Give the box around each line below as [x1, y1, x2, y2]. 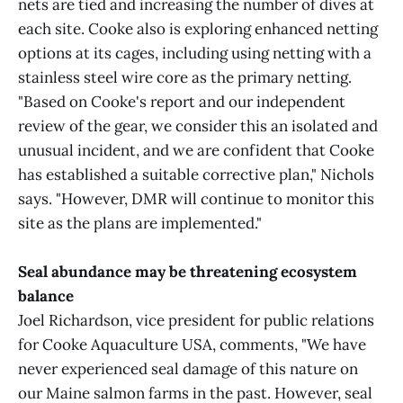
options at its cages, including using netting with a [18, 43, 372, 63]
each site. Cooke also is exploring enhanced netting [18, 19, 378, 39]
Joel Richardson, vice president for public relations [18, 310, 374, 331]
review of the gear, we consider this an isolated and [18, 116, 378, 136]
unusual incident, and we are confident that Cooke [18, 140, 374, 160]
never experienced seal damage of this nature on [18, 359, 358, 380]
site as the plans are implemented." [18, 213, 262, 233]
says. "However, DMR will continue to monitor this [18, 189, 374, 209]
